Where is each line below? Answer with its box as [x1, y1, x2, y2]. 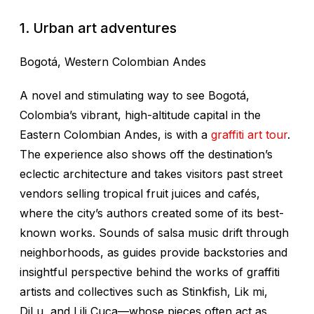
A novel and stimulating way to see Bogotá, [20, 88, 250, 102]
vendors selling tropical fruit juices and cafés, [20, 186, 260, 200]
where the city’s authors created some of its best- [20, 205, 284, 220]
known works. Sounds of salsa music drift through [20, 225, 289, 240]
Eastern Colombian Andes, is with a [20, 127, 211, 142]
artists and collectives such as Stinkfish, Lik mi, [20, 284, 268, 299]
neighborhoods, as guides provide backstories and [20, 245, 287, 259]
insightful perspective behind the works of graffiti [20, 264, 280, 279]
